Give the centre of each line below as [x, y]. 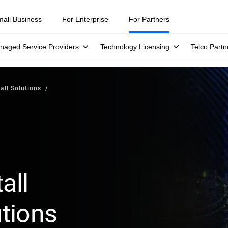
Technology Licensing [135, 47]
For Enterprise [85, 19]
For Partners [149, 19]
